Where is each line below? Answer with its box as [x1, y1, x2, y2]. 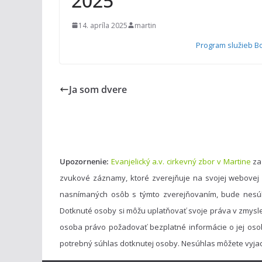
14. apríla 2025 [78, 20, 127, 30]
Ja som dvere [69, 82, 127, 96]
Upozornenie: [60, 156, 109, 167]
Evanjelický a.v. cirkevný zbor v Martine [111, 156, 251, 167]
